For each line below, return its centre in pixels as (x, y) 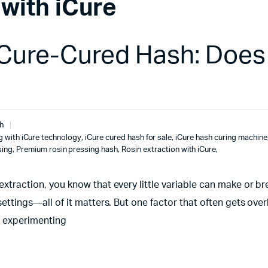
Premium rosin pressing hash (67, 150)
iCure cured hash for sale (129, 138)
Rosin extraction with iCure (169, 150)
